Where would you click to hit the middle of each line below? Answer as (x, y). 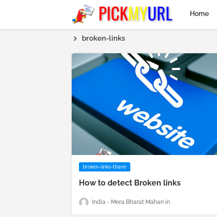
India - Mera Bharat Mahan (128, 202)
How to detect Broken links (130, 183)
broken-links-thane (105, 167)
